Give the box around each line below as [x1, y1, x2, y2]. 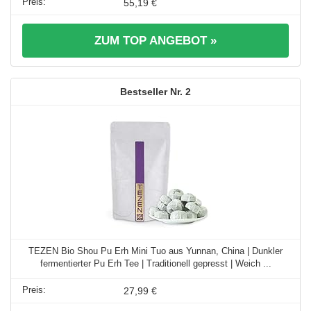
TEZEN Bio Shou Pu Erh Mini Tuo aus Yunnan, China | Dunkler [28, 245, 283, 256]
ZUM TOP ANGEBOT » [94, 33, 217, 47]
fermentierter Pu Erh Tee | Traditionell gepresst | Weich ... [40, 258, 271, 269]
